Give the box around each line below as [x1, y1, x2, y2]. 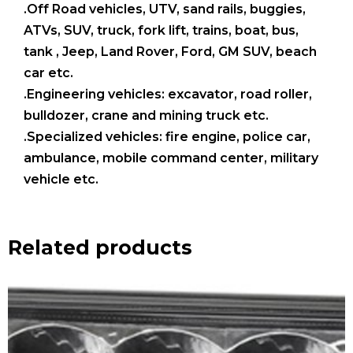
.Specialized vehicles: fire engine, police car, [24, 129, 310, 145]
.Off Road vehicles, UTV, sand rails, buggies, [24, 2, 306, 17]
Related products [8, 236, 192, 260]
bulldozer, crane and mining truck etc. [24, 108, 269, 124]
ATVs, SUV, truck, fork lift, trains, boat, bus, [24, 23, 299, 39]
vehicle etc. [24, 172, 98, 188]
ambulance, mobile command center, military [24, 150, 321, 166]
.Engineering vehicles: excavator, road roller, [24, 87, 312, 102]
